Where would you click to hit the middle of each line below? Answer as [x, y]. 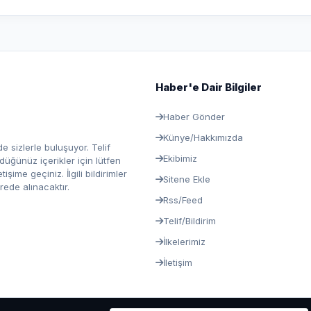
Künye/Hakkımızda [203, 137]
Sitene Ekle [187, 179]
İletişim [178, 262]
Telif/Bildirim [190, 221]
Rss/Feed [183, 200]
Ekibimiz [180, 158]
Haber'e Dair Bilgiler [209, 87]
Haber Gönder [194, 117]
